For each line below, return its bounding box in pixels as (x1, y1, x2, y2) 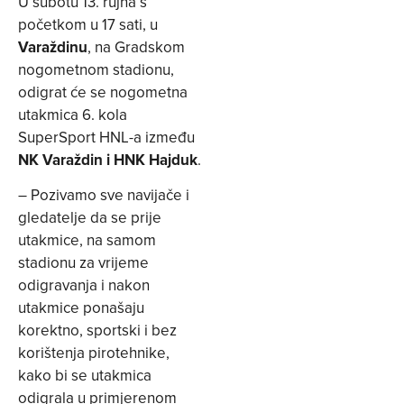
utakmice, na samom (18, 229, 156, 252)
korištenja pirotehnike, (18, 342, 170, 364)
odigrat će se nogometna (18, 81, 188, 104)
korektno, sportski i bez (18, 319, 177, 342)
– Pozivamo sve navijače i (18, 184, 189, 207)
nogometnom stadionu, (18, 59, 174, 81)
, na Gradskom (87, 36, 185, 59)
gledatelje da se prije (18, 207, 161, 229)
